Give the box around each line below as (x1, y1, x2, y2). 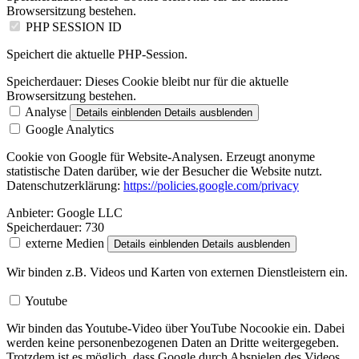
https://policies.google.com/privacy (123, 179, 299, 193)
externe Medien (26, 236, 104, 251)
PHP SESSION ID (26, 20, 122, 34)
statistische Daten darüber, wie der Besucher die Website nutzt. (6, 164, 322, 179)
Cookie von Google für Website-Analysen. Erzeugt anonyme (6, 150, 315, 164)
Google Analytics (26, 123, 114, 137)
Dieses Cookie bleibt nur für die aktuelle (82, 75, 288, 89)
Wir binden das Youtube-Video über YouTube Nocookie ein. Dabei (6, 321, 345, 336)
